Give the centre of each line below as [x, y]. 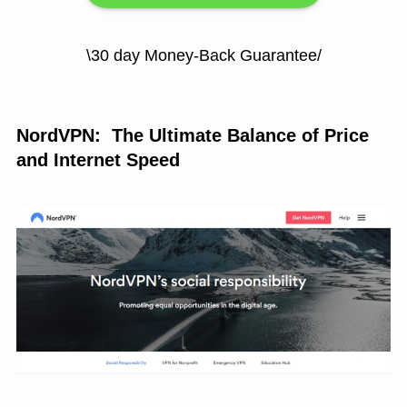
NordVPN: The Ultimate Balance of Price [192, 135]
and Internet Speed [98, 159]
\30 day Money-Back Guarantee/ [203, 55]
